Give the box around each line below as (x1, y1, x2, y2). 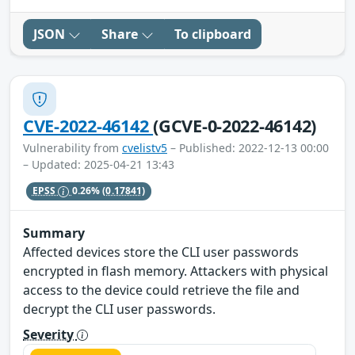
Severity (23, 325, 77, 343)
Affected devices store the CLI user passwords (23, 242, 299, 261)
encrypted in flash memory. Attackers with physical (23, 261, 328, 280)
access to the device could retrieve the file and (23, 281, 300, 299)
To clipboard (174, 25, 251, 44)
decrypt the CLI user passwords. (23, 300, 216, 318)
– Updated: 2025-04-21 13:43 (23, 157, 174, 173)
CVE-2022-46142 (23, 114, 154, 138)
